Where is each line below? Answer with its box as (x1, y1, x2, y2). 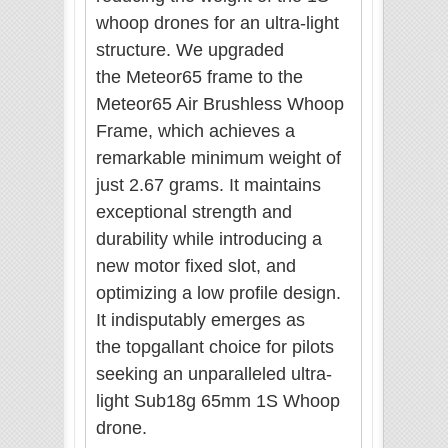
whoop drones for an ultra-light (96, 13, 339, 34)
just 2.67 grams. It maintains (96, 175, 321, 196)
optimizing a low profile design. (96, 283, 341, 304)
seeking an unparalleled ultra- (96, 364, 332, 385)
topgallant (126, 337, 209, 358)
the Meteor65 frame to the (96, 67, 303, 88)
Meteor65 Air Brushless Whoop (96, 94, 344, 115)
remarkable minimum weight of (96, 148, 341, 169)
